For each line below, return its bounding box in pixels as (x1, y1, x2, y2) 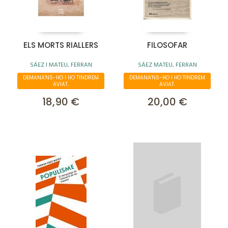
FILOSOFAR (147, 40, 187, 50)
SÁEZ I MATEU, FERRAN (30, 60, 92, 70)
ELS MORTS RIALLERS (23, 40, 98, 50)
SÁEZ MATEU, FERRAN (137, 60, 197, 70)
